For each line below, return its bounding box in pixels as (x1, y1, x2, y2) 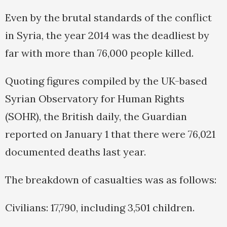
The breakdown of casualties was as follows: (5, 173, 216, 186)
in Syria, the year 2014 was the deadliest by (5, 29, 209, 42)
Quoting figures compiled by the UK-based (5, 74, 207, 88)
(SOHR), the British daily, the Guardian (5, 110, 187, 123)
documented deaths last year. (5, 145, 146, 159)
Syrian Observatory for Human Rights (5, 92, 184, 105)
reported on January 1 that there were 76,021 (5, 128, 215, 141)
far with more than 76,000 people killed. (5, 47, 194, 60)
